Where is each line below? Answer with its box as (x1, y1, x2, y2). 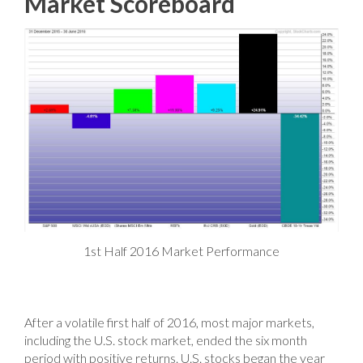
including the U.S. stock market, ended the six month (24, 332, 307, 348)
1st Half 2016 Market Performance (83, 243, 280, 259)
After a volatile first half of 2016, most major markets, (24, 314, 314, 331)
